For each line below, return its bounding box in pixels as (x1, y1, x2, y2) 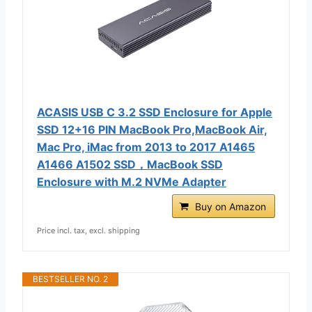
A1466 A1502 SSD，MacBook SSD (37, 157, 223, 171)
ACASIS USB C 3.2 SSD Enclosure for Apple (37, 104, 272, 119)
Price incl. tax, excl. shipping (37, 225, 140, 235)
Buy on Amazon (195, 200, 266, 212)
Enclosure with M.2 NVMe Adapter (37, 174, 226, 189)
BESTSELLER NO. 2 (33, 273, 108, 284)
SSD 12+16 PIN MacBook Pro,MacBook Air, (37, 122, 267, 136)
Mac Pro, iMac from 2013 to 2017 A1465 (37, 139, 255, 154)
